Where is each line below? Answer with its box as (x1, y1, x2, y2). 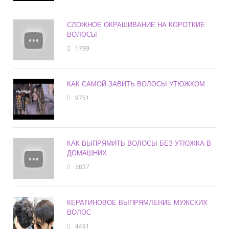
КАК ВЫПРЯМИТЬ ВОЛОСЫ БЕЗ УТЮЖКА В (67, 138, 212, 148)
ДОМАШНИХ (67, 148, 107, 158)
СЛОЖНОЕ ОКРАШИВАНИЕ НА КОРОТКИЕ (67, 19, 205, 30)
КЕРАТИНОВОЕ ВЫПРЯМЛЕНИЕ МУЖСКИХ (67, 197, 208, 208)
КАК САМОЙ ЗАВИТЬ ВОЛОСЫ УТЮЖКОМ (67, 79, 205, 89)
